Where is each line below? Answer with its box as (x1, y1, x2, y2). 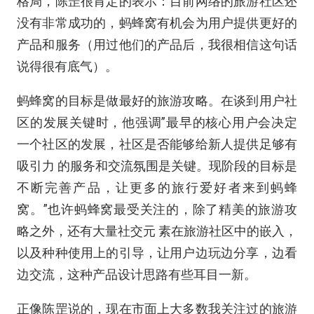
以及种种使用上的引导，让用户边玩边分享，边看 (17, 245, 297, 260)
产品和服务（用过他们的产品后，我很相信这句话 (17, 37, 297, 52)
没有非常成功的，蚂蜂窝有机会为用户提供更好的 (17, 15, 297, 30)
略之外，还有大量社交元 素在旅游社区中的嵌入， (17, 224, 297, 238)
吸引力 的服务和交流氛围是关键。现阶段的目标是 (17, 158, 297, 173)
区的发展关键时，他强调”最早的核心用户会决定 (17, 115, 297, 130)
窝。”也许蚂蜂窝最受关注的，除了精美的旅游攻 (17, 202, 297, 217)
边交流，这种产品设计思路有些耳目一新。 (17, 267, 257, 282)
